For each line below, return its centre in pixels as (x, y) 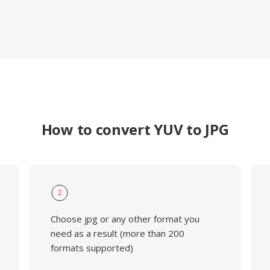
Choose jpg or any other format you (125, 219)
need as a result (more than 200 (117, 233)
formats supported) (92, 248)
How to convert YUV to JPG (135, 129)
